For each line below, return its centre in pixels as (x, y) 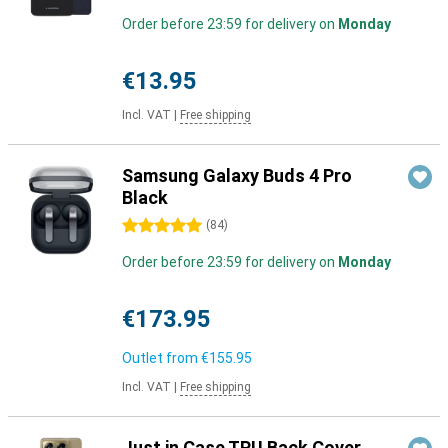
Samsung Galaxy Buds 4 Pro (237, 175)
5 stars (145, 226)
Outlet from (161, 358)
